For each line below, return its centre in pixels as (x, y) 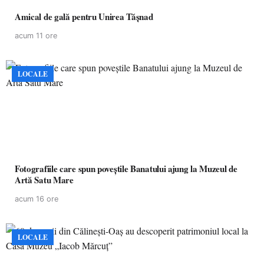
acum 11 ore (36, 36)
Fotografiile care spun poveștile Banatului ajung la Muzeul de (126, 169)
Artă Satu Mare (44, 180)
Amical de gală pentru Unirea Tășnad (84, 16)
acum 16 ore (37, 199)
